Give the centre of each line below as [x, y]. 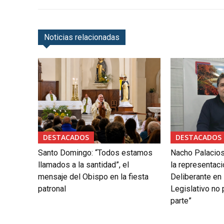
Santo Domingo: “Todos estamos [95, 152]
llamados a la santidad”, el [83, 164]
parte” [181, 200]
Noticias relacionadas [82, 37]
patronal [52, 188]
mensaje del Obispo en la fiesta [93, 176]
